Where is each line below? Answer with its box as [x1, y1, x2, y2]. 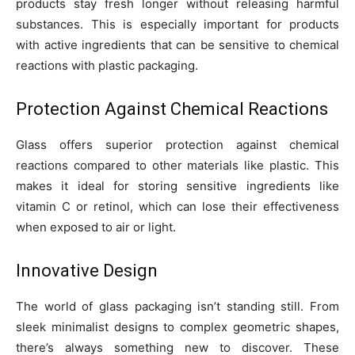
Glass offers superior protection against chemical [16, 137, 339, 153]
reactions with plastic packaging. [16, 58, 198, 74]
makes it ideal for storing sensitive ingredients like [16, 178, 339, 194]
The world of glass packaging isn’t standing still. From [16, 299, 339, 315]
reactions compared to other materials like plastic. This [16, 158, 339, 174]
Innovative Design [16, 261, 158, 281]
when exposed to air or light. [16, 219, 176, 235]
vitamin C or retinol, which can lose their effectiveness [16, 199, 339, 215]
